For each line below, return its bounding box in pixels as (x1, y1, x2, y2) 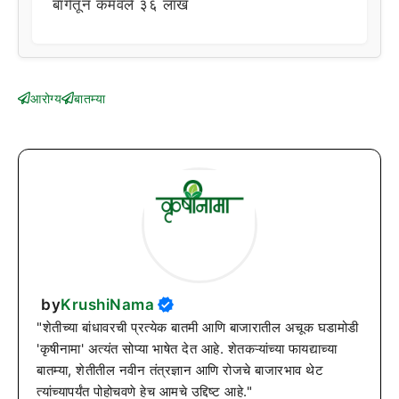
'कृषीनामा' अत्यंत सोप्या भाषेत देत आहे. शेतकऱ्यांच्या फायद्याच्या (37, 340, 337, 357)
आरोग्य (30, 90, 61, 106)
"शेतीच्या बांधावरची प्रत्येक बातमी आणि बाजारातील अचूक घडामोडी (37, 319, 359, 336)
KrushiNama (61, 296, 154, 313)
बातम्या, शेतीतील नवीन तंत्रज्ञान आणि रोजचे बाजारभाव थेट (37, 362, 323, 379)
